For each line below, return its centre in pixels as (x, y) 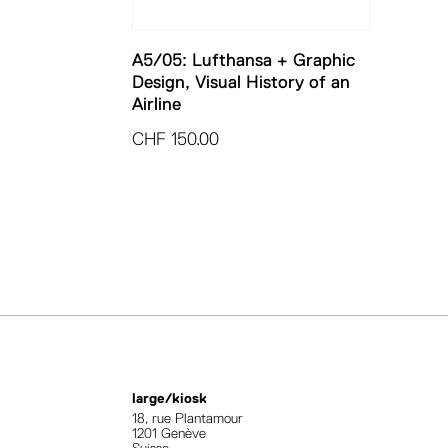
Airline (156, 103)
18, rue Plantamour (187, 418)
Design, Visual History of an (241, 81)
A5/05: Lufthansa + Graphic (243, 59)
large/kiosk (169, 398)
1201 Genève (169, 433)
